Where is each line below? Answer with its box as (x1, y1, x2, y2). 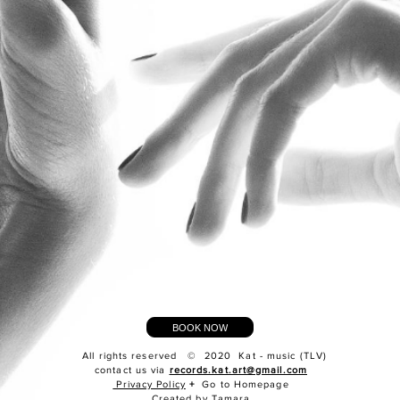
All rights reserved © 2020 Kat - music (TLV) (75, 350, 327, 361)
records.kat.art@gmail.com (169, 364, 307, 375)
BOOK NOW (172, 321, 228, 333)
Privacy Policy (112, 379, 186, 389)
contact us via (95, 364, 170, 375)
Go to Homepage (202, 379, 289, 389)
